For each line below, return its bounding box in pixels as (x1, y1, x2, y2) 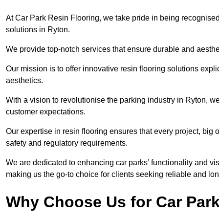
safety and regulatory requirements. (6, 139, 130, 148)
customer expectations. (6, 108, 88, 116)
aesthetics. (6, 76, 45, 85)
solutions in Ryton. (6, 25, 70, 34)
